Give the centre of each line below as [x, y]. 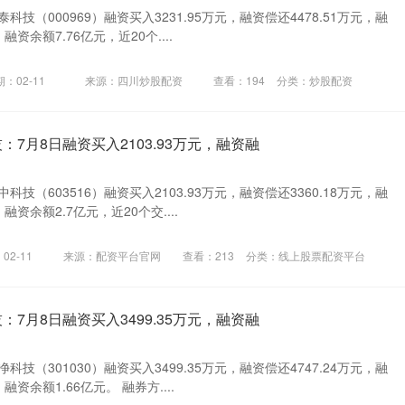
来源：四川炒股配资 [133, 80]
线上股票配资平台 [322, 256]
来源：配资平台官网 [112, 256]
